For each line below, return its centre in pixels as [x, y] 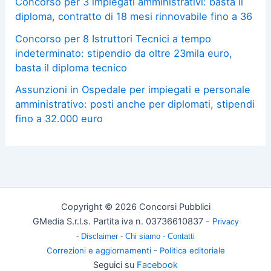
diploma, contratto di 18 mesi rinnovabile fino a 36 [134, 17]
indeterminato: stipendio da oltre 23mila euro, [124, 53]
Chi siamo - [146, 236]
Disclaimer [101, 236]
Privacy [225, 222]
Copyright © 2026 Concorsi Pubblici [135, 207]
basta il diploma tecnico [71, 67]
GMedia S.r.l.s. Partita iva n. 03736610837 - [122, 221]
